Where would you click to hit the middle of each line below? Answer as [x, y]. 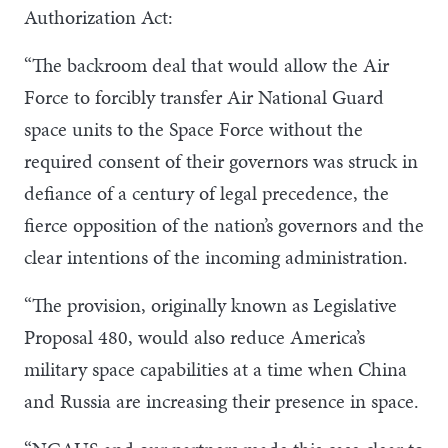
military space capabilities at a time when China [215, 368]
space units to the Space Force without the [193, 128]
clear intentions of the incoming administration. [216, 256]
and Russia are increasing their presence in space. [221, 400]
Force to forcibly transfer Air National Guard [204, 96]
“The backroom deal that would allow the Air [206, 64]
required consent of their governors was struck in [221, 160]
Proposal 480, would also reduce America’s [194, 336]
